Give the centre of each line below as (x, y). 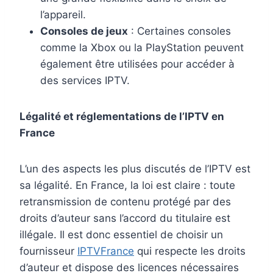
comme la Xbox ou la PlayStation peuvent (142, 48)
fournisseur (48, 251)
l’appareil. (63, 15)
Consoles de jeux (84, 31)
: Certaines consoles (179, 31)
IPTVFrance (106, 251)
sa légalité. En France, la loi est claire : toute (127, 186)
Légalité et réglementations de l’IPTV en (122, 117)
